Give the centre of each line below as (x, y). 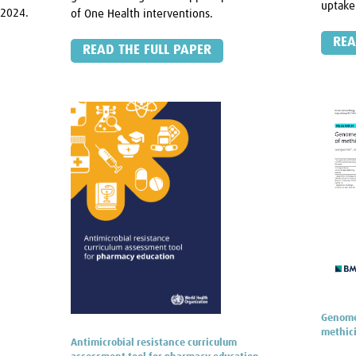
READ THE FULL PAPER (147, 51)
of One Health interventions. (142, 14)
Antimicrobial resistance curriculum (154, 342)
